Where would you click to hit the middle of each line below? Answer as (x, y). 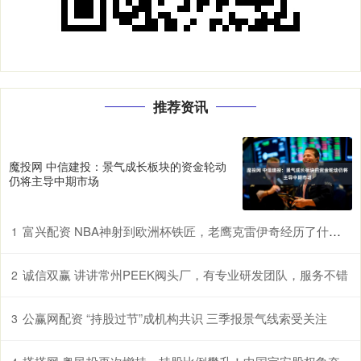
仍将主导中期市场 (54, 181)
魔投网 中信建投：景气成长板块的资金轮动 (118, 166)
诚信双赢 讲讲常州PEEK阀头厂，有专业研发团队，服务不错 (185, 274)
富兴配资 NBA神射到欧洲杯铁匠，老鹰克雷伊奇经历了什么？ (176, 230)
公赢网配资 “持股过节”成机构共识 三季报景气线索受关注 (175, 317)
